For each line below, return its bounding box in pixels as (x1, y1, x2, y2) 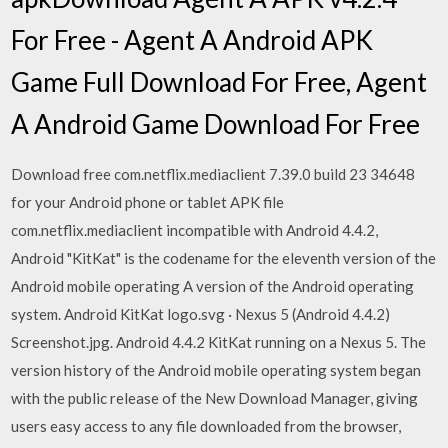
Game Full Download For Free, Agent (11, 65, 428, 98)
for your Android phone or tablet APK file (11, 192, 285, 211)
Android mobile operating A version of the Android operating (11, 276, 415, 295)
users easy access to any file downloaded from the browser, (11, 416, 402, 435)
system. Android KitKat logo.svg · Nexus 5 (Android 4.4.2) (11, 304, 391, 323)
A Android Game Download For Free (11, 107, 421, 140)
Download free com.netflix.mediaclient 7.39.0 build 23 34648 (11, 164, 416, 183)
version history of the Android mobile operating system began (11, 360, 422, 379)
